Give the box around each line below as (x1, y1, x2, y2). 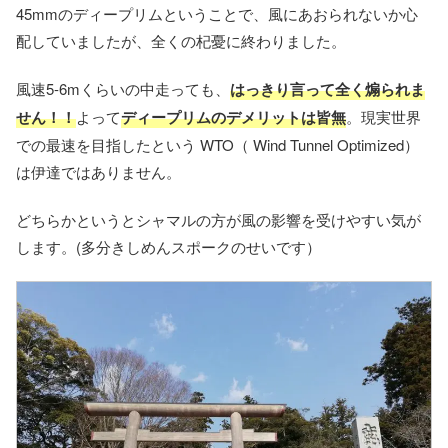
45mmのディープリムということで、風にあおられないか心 (16, 2, 418, 24)
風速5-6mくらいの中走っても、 (16, 77, 230, 99)
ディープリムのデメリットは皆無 (121, 105, 346, 128)
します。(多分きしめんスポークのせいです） (16, 235, 321, 257)
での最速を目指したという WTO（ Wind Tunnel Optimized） (16, 133, 419, 155)
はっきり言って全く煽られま (230, 77, 425, 100)
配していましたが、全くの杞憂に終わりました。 (16, 29, 346, 51)
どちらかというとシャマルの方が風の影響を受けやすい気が (16, 208, 421, 230)
